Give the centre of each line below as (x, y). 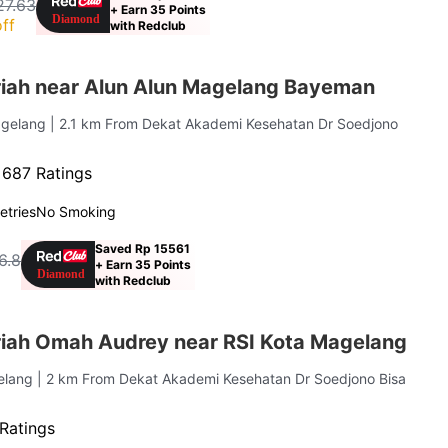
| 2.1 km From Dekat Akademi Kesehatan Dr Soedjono (224, 123)
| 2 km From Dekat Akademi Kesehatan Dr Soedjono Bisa (222, 378)
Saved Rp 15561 (143, 248)
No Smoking (76, 211)
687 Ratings (47, 172)
